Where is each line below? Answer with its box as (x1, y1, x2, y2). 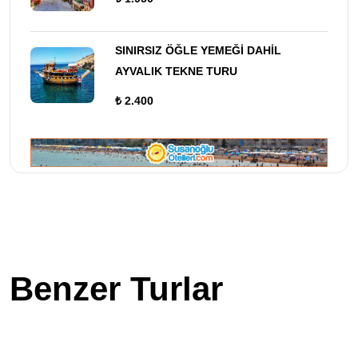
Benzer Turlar (10, 270, 223, 308)
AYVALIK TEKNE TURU (115, 64, 237, 78)
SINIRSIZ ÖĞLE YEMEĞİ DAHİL (115, 43, 281, 57)
